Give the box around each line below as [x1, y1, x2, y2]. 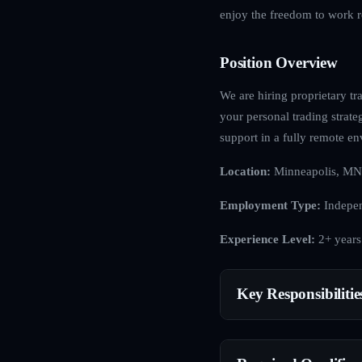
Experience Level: [220, 231, 315, 246]
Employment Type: [220, 197, 321, 212]
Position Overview [220, 53, 338, 71]
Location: [220, 163, 271, 178]
